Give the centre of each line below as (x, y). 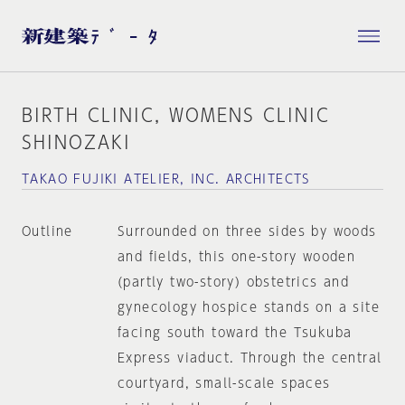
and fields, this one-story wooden (236, 257)
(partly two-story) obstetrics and (233, 282)
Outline (47, 231)
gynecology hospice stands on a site (248, 307)
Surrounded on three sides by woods (247, 231)
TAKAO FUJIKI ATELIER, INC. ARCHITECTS (166, 179)
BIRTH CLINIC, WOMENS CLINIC (176, 115)
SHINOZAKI (76, 142)
